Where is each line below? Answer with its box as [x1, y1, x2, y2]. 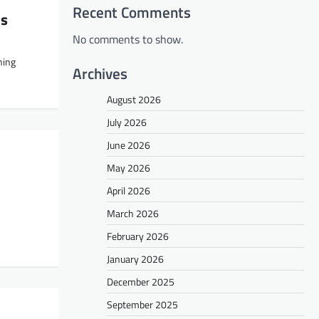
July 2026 [107, 114, 147, 130]
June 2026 [107, 137, 150, 152]
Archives [73, 61, 127, 85]
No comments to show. [73, 30, 183, 48]
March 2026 [107, 205, 159, 221]
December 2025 [107, 273, 174, 289]
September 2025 [107, 296, 178, 312]
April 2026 [107, 182, 150, 198]
